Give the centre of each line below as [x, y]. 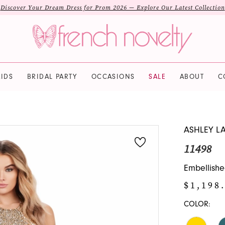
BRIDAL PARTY [52, 77]
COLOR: [197, 204]
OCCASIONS [113, 77]
